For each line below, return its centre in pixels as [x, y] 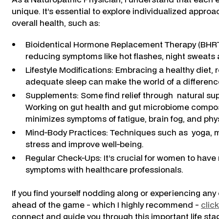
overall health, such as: [56, 23]
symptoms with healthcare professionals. [104, 169]
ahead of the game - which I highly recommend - [106, 205]
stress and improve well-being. [85, 144]
